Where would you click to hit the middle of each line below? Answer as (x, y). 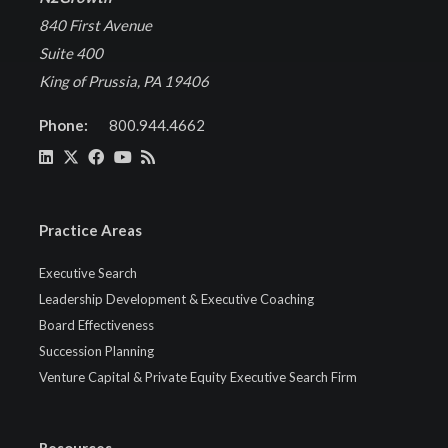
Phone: (66, 125)
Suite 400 (71, 53)
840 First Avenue (95, 25)
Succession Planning (96, 350)
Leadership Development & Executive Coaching (176, 298)
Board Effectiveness (96, 324)
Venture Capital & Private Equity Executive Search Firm (198, 376)
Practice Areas (90, 229)
